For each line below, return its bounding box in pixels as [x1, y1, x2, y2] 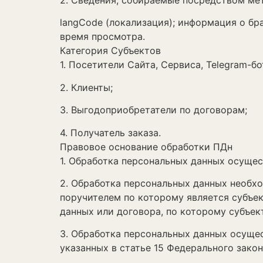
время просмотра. [60, 31, 145, 43]
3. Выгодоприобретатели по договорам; [60, 104, 247, 116]
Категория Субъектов [60, 45, 164, 57]
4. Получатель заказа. [60, 126, 161, 139]
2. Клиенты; [60, 81, 113, 93]
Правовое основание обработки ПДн [60, 140, 232, 153]
